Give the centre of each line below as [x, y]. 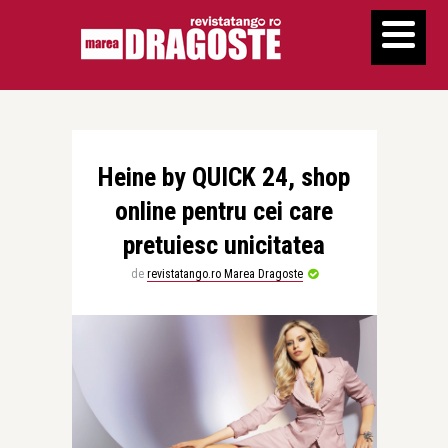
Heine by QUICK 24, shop [224, 177]
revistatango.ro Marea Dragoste [224, 274]
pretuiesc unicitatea [224, 245]
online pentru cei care [224, 211]
